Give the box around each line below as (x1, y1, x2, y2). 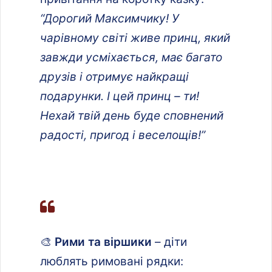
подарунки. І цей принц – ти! (40, 89, 199, 103)
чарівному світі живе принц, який (40, 30, 230, 45)
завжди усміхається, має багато (40, 50, 222, 64)
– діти (152, 234, 187, 249)
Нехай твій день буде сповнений (40, 108, 223, 123)
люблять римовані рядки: (40, 254, 183, 268)
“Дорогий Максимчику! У (40, 11, 179, 25)
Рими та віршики (55, 234, 152, 249)
